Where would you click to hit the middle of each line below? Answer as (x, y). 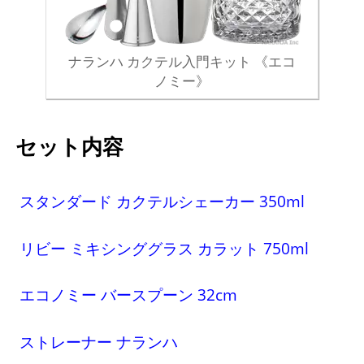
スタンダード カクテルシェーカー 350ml (162, 201)
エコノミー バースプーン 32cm (129, 295)
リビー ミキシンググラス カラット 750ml (165, 248)
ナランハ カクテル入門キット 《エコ (182, 62)
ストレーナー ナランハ (99, 342)
